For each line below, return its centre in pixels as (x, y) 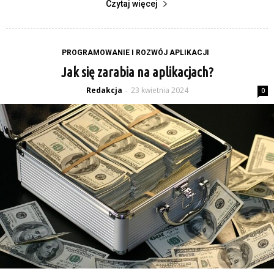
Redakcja (104, 90)
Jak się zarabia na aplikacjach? (137, 72)
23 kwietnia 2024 (159, 90)
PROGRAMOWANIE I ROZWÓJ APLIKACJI (135, 52)
